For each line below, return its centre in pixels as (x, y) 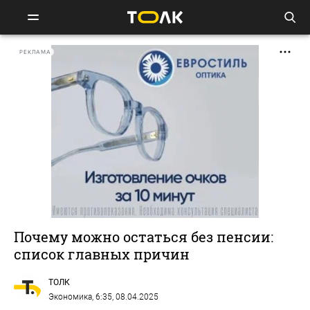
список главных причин (102, 254)
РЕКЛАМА (35, 52)
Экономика (70, 297)
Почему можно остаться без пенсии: (144, 237)
